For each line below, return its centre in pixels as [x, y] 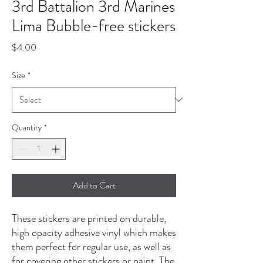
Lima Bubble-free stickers [94, 26]
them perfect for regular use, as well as [91, 246]
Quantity [27, 127]
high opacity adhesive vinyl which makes [94, 232]
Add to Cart [94, 185]
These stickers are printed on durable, [89, 218]
